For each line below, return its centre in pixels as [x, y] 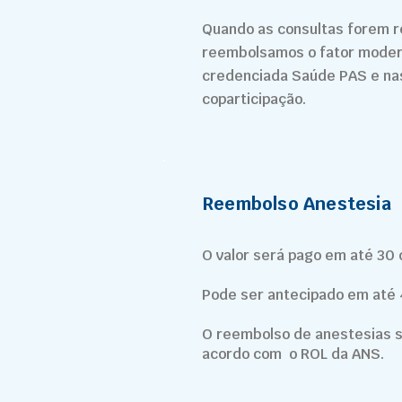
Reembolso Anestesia [297, 204]
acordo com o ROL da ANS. [293, 354]
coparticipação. [254, 99]
